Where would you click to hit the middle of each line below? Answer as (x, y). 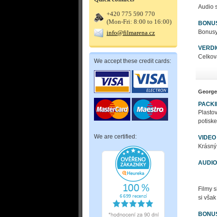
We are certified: (115, 137)
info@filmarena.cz (131, 33)
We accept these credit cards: (132, 61)
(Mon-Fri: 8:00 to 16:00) (139, 22)
